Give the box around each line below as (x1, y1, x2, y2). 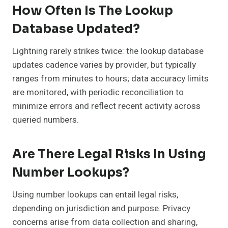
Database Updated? (12, 21, 140, 37)
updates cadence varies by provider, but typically (12, 59, 196, 72)
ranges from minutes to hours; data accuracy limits (12, 72, 209, 85)
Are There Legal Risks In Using (12, 147, 206, 162)
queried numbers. (12, 113, 79, 127)
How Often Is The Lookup (12, 3, 173, 19)
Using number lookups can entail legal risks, (12, 188, 178, 202)
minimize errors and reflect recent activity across (12, 100, 201, 113)
